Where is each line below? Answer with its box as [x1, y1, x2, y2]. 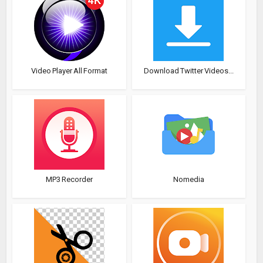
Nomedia [173, 175, 204, 184]
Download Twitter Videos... [143, 66, 234, 75]
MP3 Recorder [45, 175, 93, 184]
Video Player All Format [31, 66, 107, 75]
